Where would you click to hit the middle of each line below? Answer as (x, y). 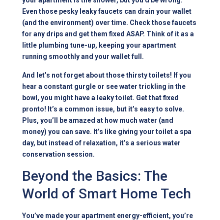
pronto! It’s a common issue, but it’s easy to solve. (103, 109)
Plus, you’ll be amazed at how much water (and (98, 121)
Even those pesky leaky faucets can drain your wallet (107, 12)
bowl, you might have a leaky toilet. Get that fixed (101, 98)
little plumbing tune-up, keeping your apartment (99, 45)
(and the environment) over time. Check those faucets (110, 23)
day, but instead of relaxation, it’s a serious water (102, 143)
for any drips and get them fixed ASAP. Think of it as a (108, 34)
